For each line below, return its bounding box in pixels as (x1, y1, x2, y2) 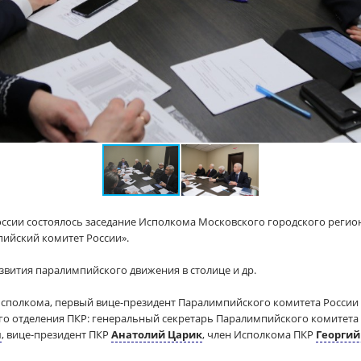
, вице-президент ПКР (2, 327, 111, 342)
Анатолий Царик (111, 327, 202, 342)
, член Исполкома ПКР (202, 327, 316, 342)
